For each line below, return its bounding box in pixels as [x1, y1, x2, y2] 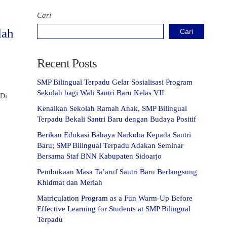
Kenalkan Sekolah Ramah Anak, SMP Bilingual [36, 104, 187, 112]
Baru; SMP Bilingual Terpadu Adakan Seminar [36, 141, 183, 149]
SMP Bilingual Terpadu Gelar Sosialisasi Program [36, 78, 193, 86]
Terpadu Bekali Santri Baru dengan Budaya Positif [36, 115, 196, 123]
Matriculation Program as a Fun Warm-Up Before [36, 194, 193, 202]
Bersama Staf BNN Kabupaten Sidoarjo [36, 152, 162, 160]
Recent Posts [36, 56, 97, 70]
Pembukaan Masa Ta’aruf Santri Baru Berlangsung [36, 168, 197, 176]
